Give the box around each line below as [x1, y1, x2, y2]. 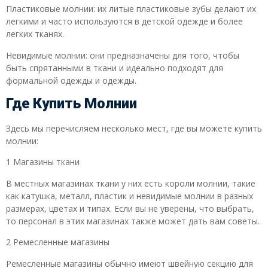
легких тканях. [6, 28, 64, 40]
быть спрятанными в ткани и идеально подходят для [6, 62, 223, 74]
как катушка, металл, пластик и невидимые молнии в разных [6, 190, 253, 202]
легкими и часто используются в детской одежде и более [6, 16, 243, 28]
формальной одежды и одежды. [6, 74, 136, 86]
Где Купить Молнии [6, 95, 137, 112]
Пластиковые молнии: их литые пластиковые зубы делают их [6, 3, 256, 15]
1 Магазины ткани [6, 156, 80, 168]
